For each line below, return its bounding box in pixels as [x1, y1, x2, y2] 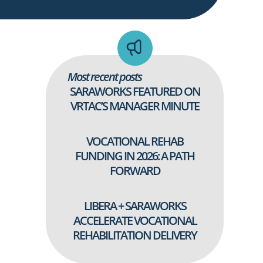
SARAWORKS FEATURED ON [69, 83, 200, 99]
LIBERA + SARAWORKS [83, 197, 186, 214]
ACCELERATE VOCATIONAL [73, 212, 197, 228]
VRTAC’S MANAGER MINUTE [70, 97, 200, 114]
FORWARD [109, 162, 160, 178]
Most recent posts [67, 68, 141, 85]
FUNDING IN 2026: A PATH [75, 147, 195, 164]
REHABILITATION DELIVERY [73, 227, 197, 243]
